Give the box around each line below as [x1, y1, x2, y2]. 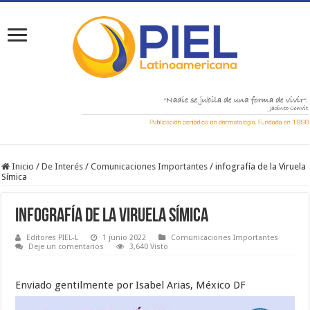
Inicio [10, 161, 35, 172]
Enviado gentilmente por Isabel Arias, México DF [15, 279, 246, 292]
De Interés [42, 161, 84, 172]
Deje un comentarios [28, 242, 104, 252]
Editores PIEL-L [26, 233, 79, 243]
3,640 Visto [129, 242, 169, 252]
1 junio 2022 [102, 233, 147, 243]
